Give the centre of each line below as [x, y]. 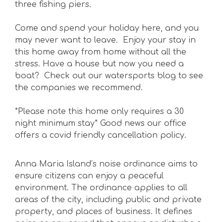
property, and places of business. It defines [104, 211]
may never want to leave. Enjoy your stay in [105, 40]
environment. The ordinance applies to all [101, 188]
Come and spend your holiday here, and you [107, 28]
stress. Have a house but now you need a [99, 64]
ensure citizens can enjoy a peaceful [89, 176]
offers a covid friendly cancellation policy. [101, 135]
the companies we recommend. [79, 87]
